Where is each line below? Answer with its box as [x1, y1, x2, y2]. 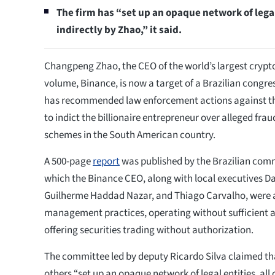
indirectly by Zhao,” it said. [56, 22, 182, 37]
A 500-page [44, 153, 93, 169]
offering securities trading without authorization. [44, 222, 254, 238]
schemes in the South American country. [44, 127, 215, 142]
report [93, 153, 120, 169]
